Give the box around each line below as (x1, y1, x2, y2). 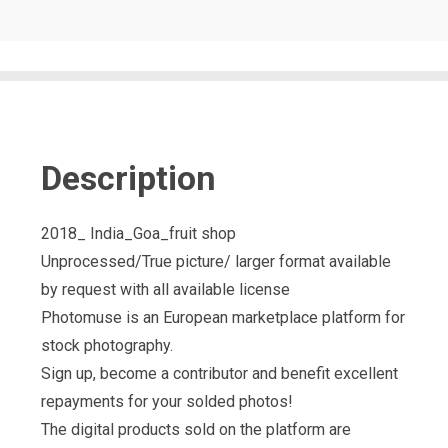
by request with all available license (41, 280, 290, 300)
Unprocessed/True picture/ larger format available (41, 252, 391, 272)
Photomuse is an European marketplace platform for (41, 308, 405, 328)
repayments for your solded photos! (41, 392, 293, 412)
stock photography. (41, 336, 173, 356)
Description (41, 158, 216, 199)
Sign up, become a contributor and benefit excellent (41, 364, 398, 384)
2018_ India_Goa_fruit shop (41, 224, 236, 244)
